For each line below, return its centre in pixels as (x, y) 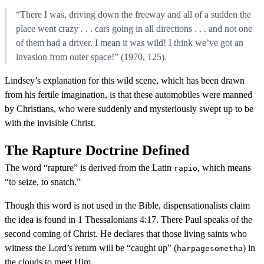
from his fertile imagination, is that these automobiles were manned (128, 94)
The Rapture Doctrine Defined (97, 150)
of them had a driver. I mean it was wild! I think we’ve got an (130, 42)
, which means (224, 167)
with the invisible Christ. (50, 123)
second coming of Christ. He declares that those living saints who (126, 233)
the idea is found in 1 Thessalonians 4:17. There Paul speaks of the (128, 219)
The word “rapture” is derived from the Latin (89, 167)
